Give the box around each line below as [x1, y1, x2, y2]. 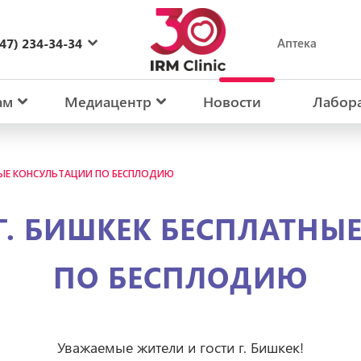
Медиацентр [64, 92, 152, 111]
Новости [202, 92, 261, 111]
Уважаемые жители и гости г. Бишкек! [57, 338, 304, 358]
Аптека [276, 35, 317, 51]
